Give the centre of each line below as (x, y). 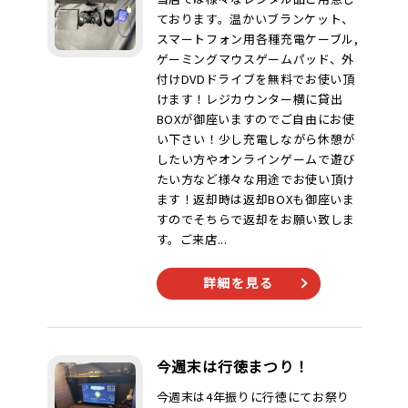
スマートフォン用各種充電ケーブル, (257, 39)
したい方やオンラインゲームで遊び (255, 159)
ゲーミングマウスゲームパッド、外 (255, 59)
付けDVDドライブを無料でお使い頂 (255, 79)
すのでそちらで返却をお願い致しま (255, 219)
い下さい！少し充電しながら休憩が (255, 139)
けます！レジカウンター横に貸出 (250, 99)
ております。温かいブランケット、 (255, 19)
